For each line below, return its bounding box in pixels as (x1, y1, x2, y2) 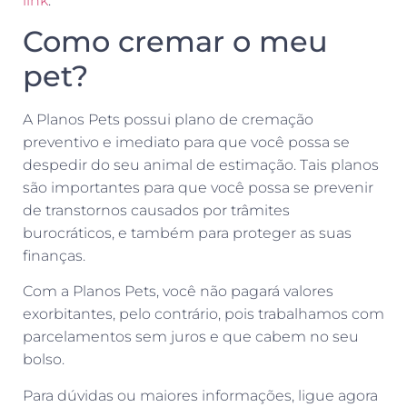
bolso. (23, 351, 68, 369)
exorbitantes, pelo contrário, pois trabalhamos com (23, 305, 384, 323)
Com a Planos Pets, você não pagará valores (23, 283, 333, 301)
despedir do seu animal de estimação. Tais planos (23, 156, 379, 174)
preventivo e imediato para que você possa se (23, 134, 350, 152)
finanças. (23, 247, 89, 265)
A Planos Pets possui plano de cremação (23, 111, 313, 129)
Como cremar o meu (23, 24, 328, 60)
